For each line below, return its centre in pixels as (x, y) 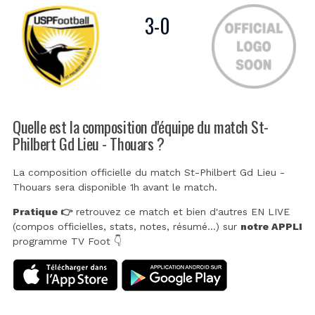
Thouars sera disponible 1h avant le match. (115, 187)
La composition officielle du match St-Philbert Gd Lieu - (149, 173)
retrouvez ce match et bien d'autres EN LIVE (181, 212)
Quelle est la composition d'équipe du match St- (141, 126)
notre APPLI (271, 227)
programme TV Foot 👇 (67, 242)
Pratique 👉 (43, 212)
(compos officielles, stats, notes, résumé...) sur (127, 227)
